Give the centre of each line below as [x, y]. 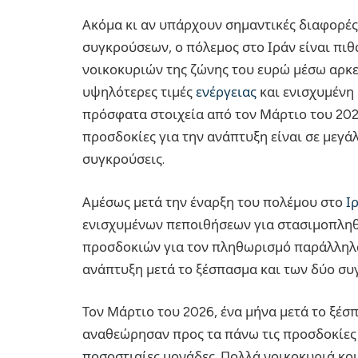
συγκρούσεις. [123, 159]
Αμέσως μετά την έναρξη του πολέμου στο [214, 202]
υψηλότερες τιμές [137, 92]
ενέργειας [225, 92]
